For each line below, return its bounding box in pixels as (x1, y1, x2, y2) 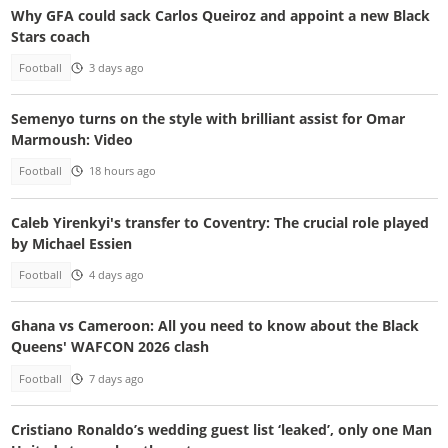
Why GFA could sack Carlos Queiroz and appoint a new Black (10, 5, 430, 25)
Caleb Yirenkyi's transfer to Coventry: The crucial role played (10, 212, 429, 232)
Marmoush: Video (10, 130, 133, 150)
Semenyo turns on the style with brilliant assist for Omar (10, 109, 405, 129)
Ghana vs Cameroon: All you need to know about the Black (10, 316, 419, 336)
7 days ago (88, 371, 144, 386)
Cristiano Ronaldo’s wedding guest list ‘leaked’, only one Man (10, 420, 432, 440)
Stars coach (10, 26, 90, 46)
